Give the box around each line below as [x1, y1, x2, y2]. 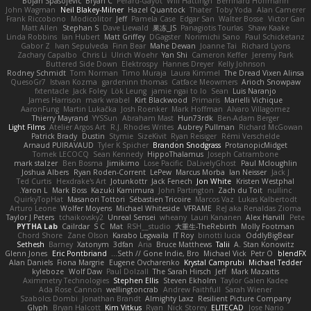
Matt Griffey [103, 32, 145, 42]
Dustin [81, 131, 105, 142]
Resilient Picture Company [198, 294, 292, 304]
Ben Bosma [62, 158, 103, 169]
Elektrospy [121, 59, 158, 69]
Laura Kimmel [171, 68, 221, 78]
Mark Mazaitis [230, 267, 279, 277]
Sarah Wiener [224, 285, 272, 295]
